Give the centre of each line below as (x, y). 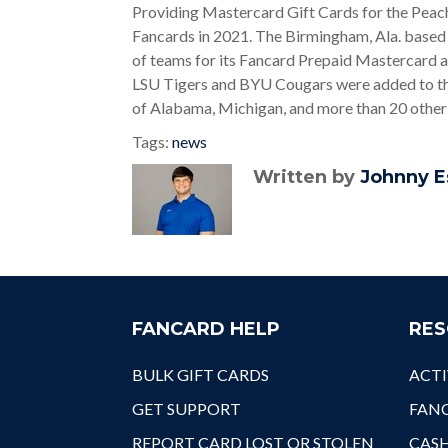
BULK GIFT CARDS (200, 374)
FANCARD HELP (206, 329)
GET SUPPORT (186, 408)
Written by (307, 176)
